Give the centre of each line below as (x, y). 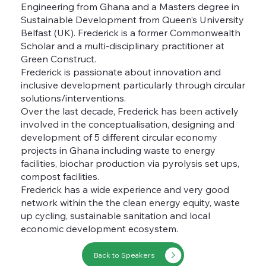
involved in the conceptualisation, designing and (127, 124)
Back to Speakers (124, 255)
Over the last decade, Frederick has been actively (129, 111)
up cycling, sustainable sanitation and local (115, 215)
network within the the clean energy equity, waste (130, 202)
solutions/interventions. (73, 98)
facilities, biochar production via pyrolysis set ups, (130, 163)
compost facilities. (60, 176)
